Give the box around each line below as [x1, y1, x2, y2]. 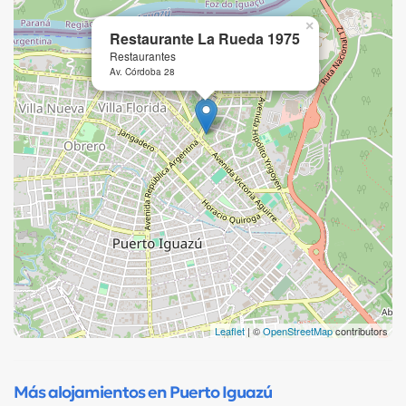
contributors [333, 323, 388, 338]
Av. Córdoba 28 [110, 64, 175, 78]
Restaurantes [110, 47, 176, 63]
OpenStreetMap [263, 323, 333, 338]
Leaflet [215, 323, 245, 338]
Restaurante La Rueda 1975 [110, 27, 300, 49]
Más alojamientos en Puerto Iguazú [14, 382, 272, 402]
